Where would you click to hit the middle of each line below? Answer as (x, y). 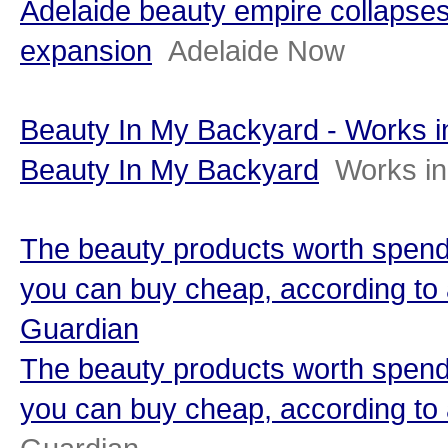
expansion (86, 50)
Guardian (79, 328)
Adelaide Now (256, 50)
